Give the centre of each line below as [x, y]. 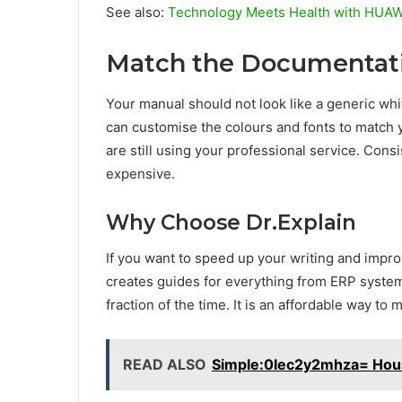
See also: [137, 13]
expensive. [140, 173]
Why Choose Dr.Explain [231, 222]
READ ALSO [165, 365]
